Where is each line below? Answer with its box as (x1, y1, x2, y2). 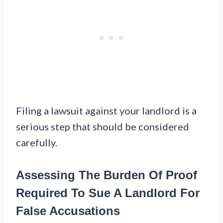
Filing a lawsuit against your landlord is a (16, 105, 197, 117)
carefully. (16, 136, 57, 149)
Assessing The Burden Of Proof (16, 168, 197, 182)
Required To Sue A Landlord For (16, 186, 200, 200)
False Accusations (16, 204, 120, 218)
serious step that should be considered (16, 120, 189, 133)
